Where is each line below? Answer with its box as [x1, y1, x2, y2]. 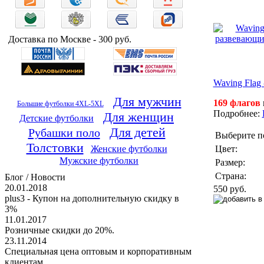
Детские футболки [19, 113, 94, 123]
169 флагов [213, 97, 260, 108]
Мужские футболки [60, 156, 138, 166]
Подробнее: [213, 108, 262, 118]
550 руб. [213, 183, 246, 194]
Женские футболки [90, 144, 167, 154]
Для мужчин [113, 94, 181, 109]
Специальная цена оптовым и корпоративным [5, 246, 192, 256]
